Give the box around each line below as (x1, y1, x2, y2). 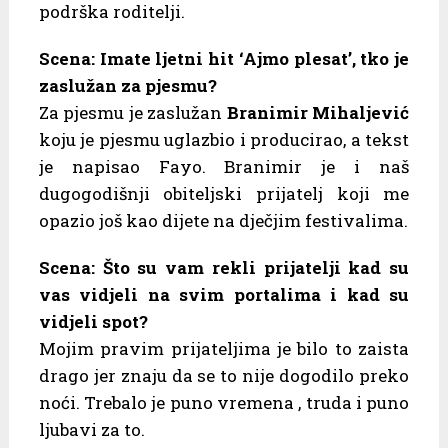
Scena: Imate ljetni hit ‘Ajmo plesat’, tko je (38, 47, 410, 71)
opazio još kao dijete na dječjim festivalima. (38, 209, 408, 233)
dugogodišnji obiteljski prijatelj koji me (38, 182, 410, 206)
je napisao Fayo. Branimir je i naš (38, 155, 410, 179)
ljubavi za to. (38, 418, 145, 442)
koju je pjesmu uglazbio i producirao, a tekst (38, 128, 410, 152)
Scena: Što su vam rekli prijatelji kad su (38, 256, 410, 280)
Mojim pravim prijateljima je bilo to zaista (38, 337, 410, 361)
